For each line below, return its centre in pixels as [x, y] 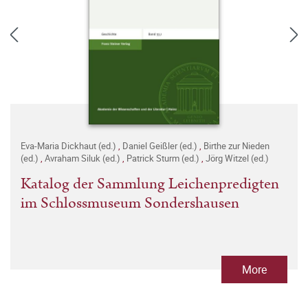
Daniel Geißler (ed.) [161, 146]
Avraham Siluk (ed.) [84, 158]
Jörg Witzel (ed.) [237, 158]
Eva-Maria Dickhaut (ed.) [69, 146]
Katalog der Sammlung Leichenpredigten [150, 184]
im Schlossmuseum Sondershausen [130, 203]
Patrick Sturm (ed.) [164, 158]
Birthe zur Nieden [236, 146]
